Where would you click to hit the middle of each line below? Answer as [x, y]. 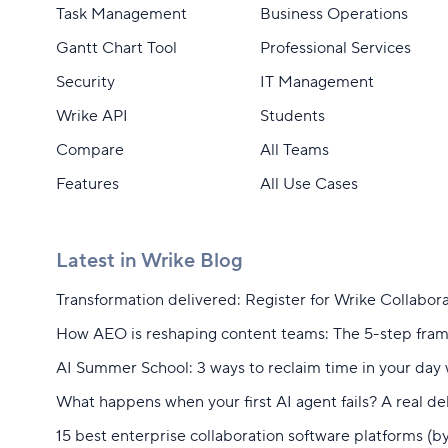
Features [87, 184]
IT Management [316, 82]
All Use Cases [308, 184]
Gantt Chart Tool [116, 48]
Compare [90, 150]
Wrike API [92, 116]
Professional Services [335, 48]
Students [292, 116]
